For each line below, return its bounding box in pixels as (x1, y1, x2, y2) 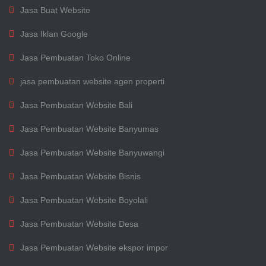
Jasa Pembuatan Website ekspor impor (20, 243, 168, 252)
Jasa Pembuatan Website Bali (20, 100, 132, 110)
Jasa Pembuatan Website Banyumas (20, 124, 159, 134)
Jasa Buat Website (20, 5, 90, 15)
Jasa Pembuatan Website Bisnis (20, 172, 141, 181)
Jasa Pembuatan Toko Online (20, 53, 131, 62)
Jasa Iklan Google (20, 29, 88, 39)
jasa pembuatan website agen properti (20, 77, 164, 86)
